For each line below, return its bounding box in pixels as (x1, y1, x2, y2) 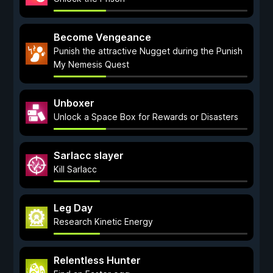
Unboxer (54, 97, 94, 109)
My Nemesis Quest (54, 59, 129, 69)
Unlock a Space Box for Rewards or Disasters (54, 112, 238, 122)
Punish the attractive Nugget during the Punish (54, 46, 243, 56)
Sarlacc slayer (54, 149, 124, 161)
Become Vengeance (54, 31, 151, 43)
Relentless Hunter (54, 254, 141, 266)
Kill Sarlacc (54, 164, 97, 174)
